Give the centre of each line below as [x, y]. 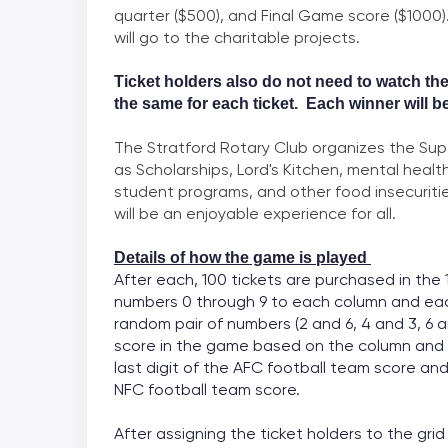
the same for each [183, 104]
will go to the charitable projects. [237, 38]
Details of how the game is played [242, 258]
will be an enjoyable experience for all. [255, 214]
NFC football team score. [207, 390]
